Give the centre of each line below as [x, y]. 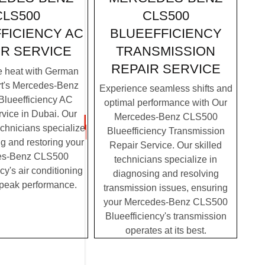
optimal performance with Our [166, 103]
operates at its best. [166, 231]
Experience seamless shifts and [166, 89]
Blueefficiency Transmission [166, 131]
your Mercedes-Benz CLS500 [166, 202]
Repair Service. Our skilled [166, 146]
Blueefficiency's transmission [166, 216]
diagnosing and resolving [166, 174]
